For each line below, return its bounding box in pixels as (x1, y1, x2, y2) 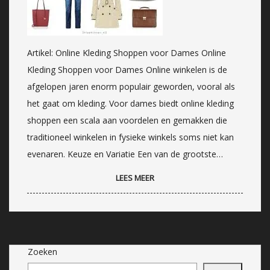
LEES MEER (116, 172, 154, 183)
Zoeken (28, 245, 57, 257)
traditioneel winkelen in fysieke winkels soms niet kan (27, 131, 234, 143)
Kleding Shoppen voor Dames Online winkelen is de (27, 63, 227, 75)
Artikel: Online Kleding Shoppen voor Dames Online (27, 46, 226, 58)
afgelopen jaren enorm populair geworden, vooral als (27, 80, 235, 92)
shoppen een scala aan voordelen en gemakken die (27, 114, 227, 126)
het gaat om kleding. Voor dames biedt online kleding (27, 97, 234, 109)
